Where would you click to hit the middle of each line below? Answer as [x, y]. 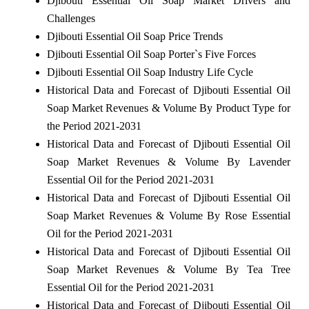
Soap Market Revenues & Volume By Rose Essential [168, 215]
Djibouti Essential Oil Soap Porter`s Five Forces [151, 54]
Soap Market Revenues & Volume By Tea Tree [168, 269]
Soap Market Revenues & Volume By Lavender [168, 161]
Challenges [71, 18]
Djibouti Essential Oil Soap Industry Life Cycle [150, 72]
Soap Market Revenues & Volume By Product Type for [168, 108]
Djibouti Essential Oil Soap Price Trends [134, 36]
